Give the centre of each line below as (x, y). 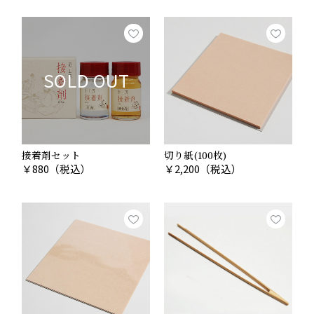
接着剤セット (52, 155)
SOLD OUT (86, 80)
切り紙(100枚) (195, 155)
